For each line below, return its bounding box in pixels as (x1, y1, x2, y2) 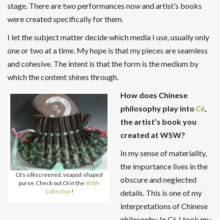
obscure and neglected (120, 175, 196, 185)
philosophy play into (120, 104, 196, 113)
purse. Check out (19, 180, 63, 187)
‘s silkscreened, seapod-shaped (21, 171, 103, 178)
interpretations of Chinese (120, 201, 208, 211)
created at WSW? (120, 130, 185, 140)
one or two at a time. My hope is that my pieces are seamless (7, 46, 208, 55)
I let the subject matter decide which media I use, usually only (7, 32, 209, 42)
